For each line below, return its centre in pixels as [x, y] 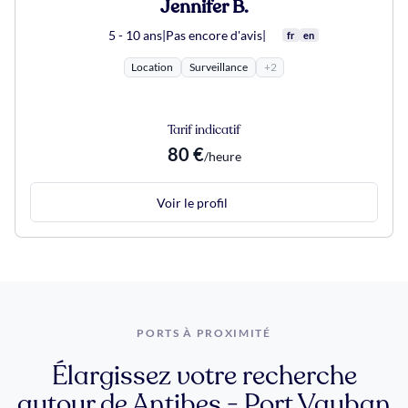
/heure [222, 157]
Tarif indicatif [204, 131]
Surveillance [219, 67]
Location [153, 67]
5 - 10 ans [136, 35]
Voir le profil [192, 202]
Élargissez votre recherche [204, 378]
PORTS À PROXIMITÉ [204, 333]
